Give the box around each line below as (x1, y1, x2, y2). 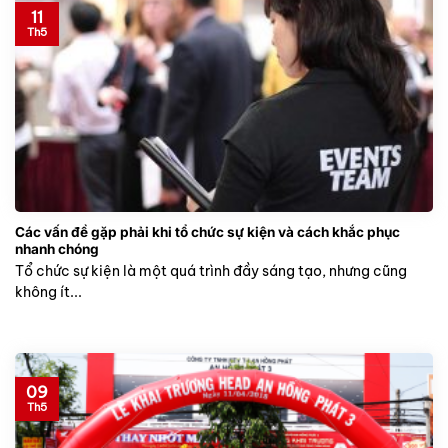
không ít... (15, 282, 82, 301)
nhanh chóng (15, 241, 99, 258)
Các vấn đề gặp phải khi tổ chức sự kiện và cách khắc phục (15, 224, 400, 241)
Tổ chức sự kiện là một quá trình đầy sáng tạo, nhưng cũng (15, 261, 407, 280)
